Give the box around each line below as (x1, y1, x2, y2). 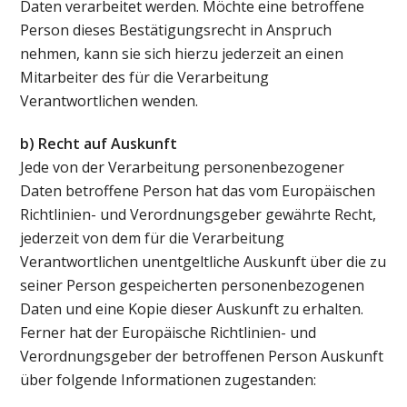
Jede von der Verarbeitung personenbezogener (20, 156, 345, 177)
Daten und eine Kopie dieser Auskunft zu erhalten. (20, 298, 364, 319)
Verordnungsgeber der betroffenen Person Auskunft (20, 345, 384, 366)
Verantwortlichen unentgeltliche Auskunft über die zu (20, 251, 387, 272)
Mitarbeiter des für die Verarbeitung (20, 67, 270, 88)
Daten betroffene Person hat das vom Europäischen (20, 180, 376, 201)
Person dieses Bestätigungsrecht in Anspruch (20, 20, 333, 41)
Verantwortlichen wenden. (20, 91, 199, 112)
